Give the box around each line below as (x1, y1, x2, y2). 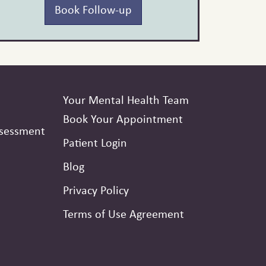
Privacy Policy (63, 182, 129, 198)
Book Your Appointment (63, 110, 183, 127)
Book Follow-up (54, 1, 132, 18)
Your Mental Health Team (63, 91, 189, 107)
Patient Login (63, 134, 127, 151)
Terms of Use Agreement (63, 205, 184, 222)
